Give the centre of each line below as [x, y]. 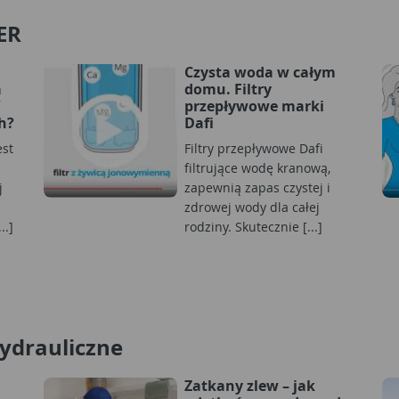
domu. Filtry [228, 89]
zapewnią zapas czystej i [257, 187]
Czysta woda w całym [260, 72]
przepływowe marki [254, 106]
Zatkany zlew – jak [250, 385]
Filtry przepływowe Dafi [254, 148]
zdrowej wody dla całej [252, 207]
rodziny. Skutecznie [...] [253, 226]
